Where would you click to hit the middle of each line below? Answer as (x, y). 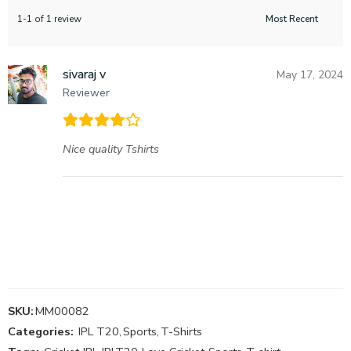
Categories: (41, 332)
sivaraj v (84, 75)
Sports (140, 332)
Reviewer (86, 93)
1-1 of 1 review (49, 19)
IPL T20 (99, 332)
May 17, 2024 (310, 75)
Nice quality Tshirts (111, 149)
